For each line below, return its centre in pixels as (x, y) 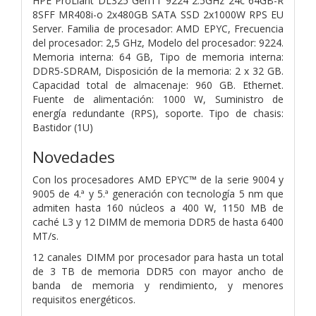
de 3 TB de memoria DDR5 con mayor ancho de (158, 271)
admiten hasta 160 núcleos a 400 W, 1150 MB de (158, 207)
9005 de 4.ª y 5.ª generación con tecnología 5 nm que (158, 193)
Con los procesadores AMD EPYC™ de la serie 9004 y (158, 179)
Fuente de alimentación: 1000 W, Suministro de (158, 99)
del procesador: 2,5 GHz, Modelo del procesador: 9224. (158, 42)
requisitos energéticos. (84, 299)
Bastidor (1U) (63, 127)
